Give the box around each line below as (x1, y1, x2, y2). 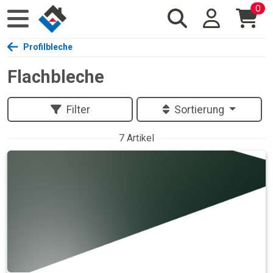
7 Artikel (119, 132, 154, 144)
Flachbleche (7, 66, 104, 87)
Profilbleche (23, 42, 73, 52)
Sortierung (174, 103, 227, 116)
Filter (66, 103, 90, 116)
